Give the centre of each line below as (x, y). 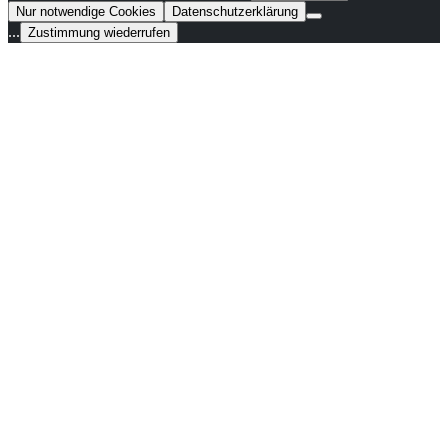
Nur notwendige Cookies (86, 11)
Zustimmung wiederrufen (99, 32)
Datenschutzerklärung (235, 11)
